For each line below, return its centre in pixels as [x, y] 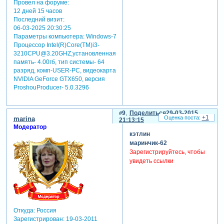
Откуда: [24, 210]
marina [24, 118]
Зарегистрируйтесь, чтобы [167, 152]
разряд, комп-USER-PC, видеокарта [64, 71]
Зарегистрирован [38, 219]
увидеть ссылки [151, 161]
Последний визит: [39, 20]
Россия [45, 210]
